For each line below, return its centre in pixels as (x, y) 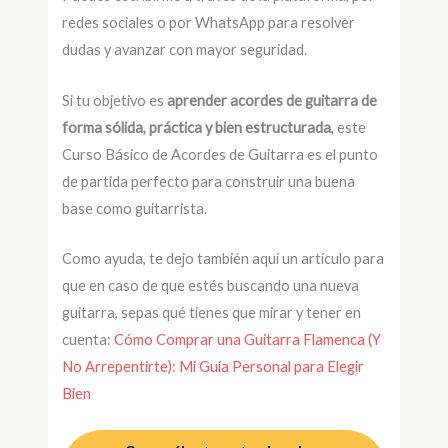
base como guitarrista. (135, 208)
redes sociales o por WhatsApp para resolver (209, 23)
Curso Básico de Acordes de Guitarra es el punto (220, 154)
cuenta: (88, 339)
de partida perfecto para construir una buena (209, 181)
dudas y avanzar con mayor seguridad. (185, 50)
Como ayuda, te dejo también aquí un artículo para (223, 258)
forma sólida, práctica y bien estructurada (197, 127)
